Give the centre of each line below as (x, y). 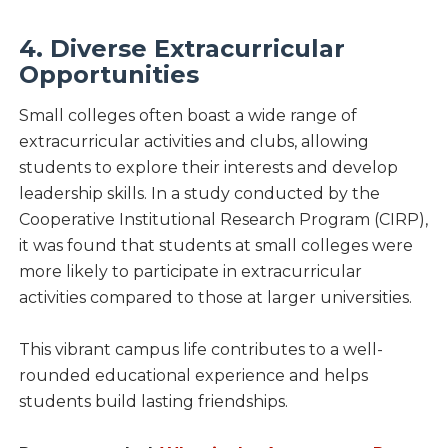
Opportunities (108, 74)
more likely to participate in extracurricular (190, 271)
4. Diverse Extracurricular (181, 48)
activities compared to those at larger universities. (215, 297)
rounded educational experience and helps (193, 375)
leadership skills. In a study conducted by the (199, 193)
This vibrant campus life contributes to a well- (200, 349)
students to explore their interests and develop (208, 167)
